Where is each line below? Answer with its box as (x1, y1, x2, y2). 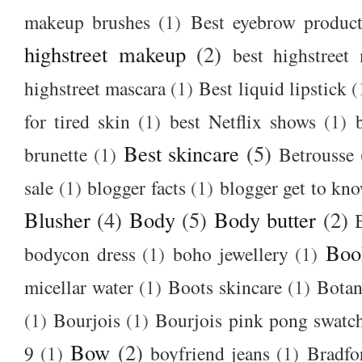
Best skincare (123, 138, 240, 167)
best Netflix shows (169, 107, 316, 134)
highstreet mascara (24, 74, 166, 101)
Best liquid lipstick (199, 74, 347, 101)
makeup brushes (24, 8, 151, 35)
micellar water (24, 273, 133, 300)
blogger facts (87, 174, 186, 200)
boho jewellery (173, 240, 288, 267)
